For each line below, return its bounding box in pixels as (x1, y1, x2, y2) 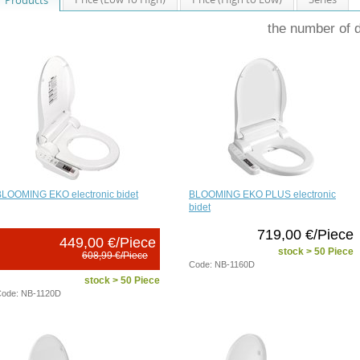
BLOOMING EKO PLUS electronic (189, 188, 336, 200)
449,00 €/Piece (59, 234, 156, 251)
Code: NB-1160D (189, 259, 255, 269)
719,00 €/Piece (257, 226, 354, 243)
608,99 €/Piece (82, 249, 148, 261)
